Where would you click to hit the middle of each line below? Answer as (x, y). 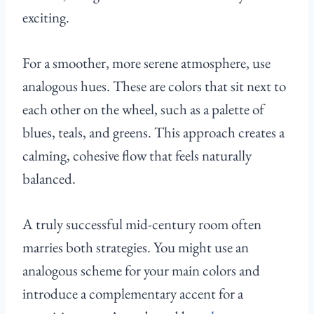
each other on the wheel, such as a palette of (143, 109)
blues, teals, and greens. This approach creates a (153, 132)
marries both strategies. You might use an (136, 247)
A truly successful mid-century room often (142, 224)
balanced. (49, 179)
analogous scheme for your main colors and (141, 271)
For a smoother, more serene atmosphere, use (146, 63)
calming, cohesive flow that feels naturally (137, 156)
